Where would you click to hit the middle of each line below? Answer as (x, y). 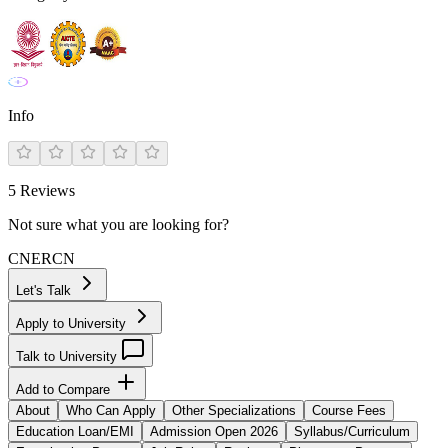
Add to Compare (65, 389)
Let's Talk (45, 290)
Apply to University (73, 323)
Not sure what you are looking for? (118, 224)
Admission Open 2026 (214, 431)
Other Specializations (234, 410)
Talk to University (68, 356)
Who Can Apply (111, 410)
